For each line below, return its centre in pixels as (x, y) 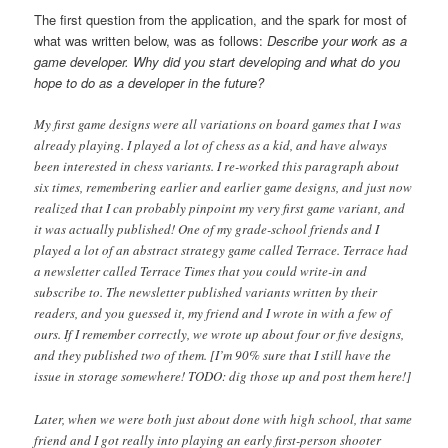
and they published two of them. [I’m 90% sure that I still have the (213, 355)
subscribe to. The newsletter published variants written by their (206, 292)
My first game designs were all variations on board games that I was (218, 124)
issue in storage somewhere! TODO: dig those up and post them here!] (223, 376)
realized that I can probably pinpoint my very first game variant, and (220, 208)
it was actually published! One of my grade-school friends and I (207, 229)
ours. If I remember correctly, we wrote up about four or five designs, (219, 334)
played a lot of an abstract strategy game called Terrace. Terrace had (221, 250)
